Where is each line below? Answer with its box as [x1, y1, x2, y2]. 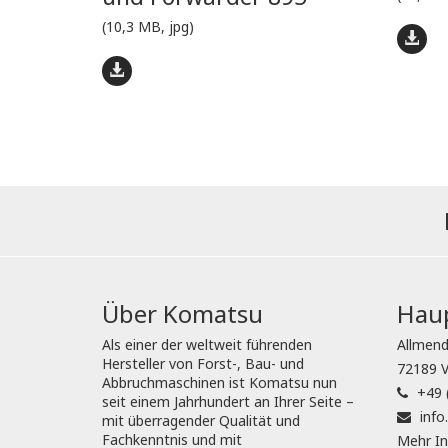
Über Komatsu [102, 297, 263, 331]
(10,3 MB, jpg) [102, 17, 194, 37]
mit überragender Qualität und [102, 411, 300, 431]
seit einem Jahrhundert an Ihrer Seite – [102, 392, 354, 412]
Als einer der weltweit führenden [102, 335, 312, 355]
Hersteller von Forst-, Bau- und [102, 354, 304, 374]
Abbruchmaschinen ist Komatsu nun [102, 373, 337, 393]
